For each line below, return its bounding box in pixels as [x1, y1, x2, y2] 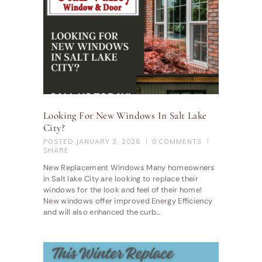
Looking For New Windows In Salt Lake [43, 109, 207, 122]
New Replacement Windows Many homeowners [43, 162, 215, 173]
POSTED [43, 137, 76, 146]
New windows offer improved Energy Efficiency [43, 195, 213, 206]
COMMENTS [158, 137, 202, 146]
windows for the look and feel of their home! [43, 184, 202, 195]
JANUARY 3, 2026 [76, 137, 140, 146]
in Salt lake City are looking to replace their [43, 173, 198, 184]
